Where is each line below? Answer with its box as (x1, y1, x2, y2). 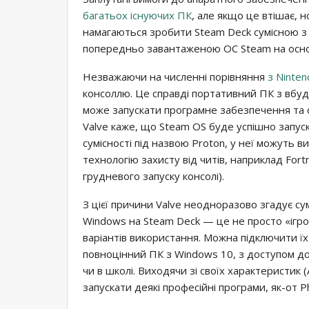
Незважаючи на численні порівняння (83, 69, 268, 83)
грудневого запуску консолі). (83, 168, 224, 183)
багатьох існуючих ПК (83, 8, 192, 22)
